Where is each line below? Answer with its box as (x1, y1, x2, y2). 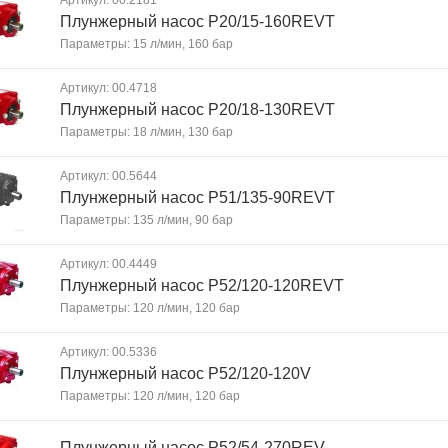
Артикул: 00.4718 (60, 81, 157, 95)
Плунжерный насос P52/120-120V (60, 365, 311, 382)
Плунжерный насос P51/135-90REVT (60, 189, 335, 206)
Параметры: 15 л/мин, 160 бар (60, 37, 233, 51)
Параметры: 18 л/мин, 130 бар (60, 125, 233, 139)
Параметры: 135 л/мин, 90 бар (60, 213, 233, 227)
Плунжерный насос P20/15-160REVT (60, 13, 335, 30)
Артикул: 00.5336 (60, 345, 157, 359)
